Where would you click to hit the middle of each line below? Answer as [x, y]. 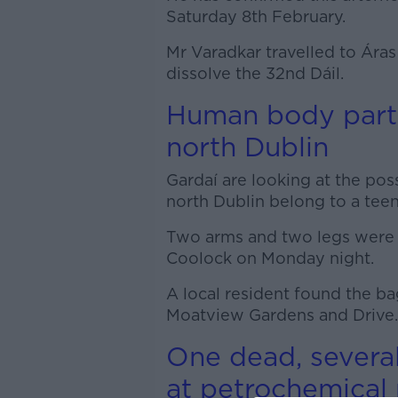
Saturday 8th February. [255, 16]
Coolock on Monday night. [270, 258]
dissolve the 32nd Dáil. [255, 73]
